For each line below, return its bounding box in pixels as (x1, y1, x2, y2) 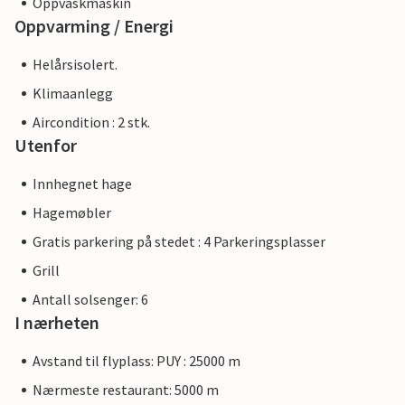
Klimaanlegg (33, 84, 113, 102)
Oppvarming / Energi (14, 14, 174, 37)
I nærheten (14, 311, 99, 334)
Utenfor (14, 134, 77, 156)
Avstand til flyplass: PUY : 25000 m (33, 352, 240, 370)
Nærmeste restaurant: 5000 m (33, 381, 219, 399)
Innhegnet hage (33, 174, 132, 193)
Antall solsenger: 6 (33, 290, 148, 308)
